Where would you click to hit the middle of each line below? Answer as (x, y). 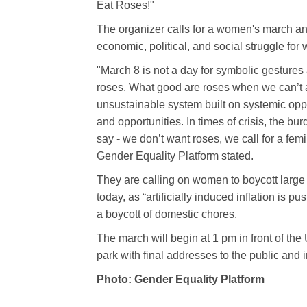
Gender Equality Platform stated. (175, 156)
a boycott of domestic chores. (167, 214)
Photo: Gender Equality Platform (181, 279)
